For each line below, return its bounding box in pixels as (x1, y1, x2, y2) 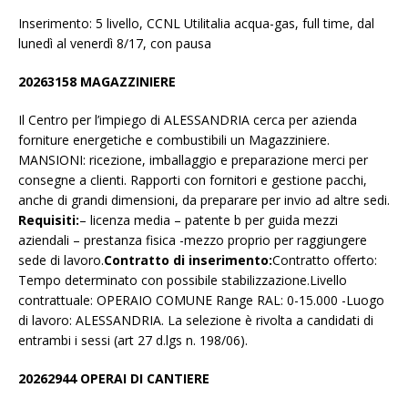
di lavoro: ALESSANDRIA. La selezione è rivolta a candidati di (18, 311, 373, 330)
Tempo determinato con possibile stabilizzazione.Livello (18, 271, 347, 290)
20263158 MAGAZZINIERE (18, 73, 176, 91)
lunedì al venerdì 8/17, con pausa (18, 35, 211, 53)
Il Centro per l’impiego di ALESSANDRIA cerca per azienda (18, 111, 357, 129)
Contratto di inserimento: (104, 251, 272, 270)
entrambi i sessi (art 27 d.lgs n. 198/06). (18, 331, 248, 350)
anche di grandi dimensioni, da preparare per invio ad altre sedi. (18, 191, 390, 209)
